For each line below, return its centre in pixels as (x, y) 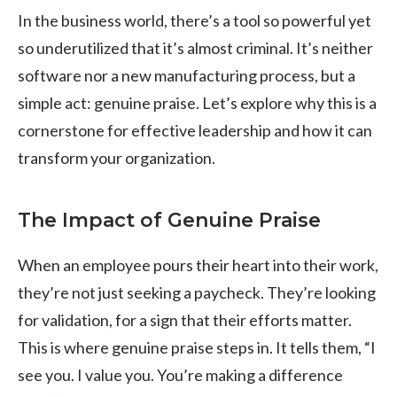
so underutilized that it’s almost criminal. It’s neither (195, 47)
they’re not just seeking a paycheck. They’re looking (197, 292)
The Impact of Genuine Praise (169, 220)
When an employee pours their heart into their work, (198, 265)
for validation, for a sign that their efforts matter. (185, 319)
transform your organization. (117, 157)
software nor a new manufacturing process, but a (187, 75)
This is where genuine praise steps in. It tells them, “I (197, 347)
